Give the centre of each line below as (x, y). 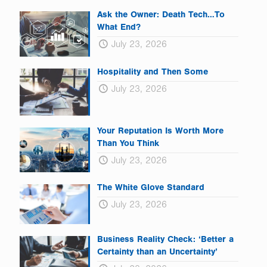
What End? (119, 29)
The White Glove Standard (150, 189)
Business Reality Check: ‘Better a (165, 241)
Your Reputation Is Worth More (160, 132)
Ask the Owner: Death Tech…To (161, 16)
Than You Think (128, 145)
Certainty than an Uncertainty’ (157, 253)
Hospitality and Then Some (152, 73)
